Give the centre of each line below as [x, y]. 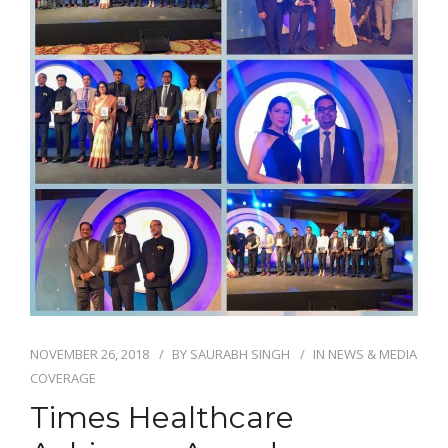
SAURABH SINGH [240, 354]
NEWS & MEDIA [372, 354]
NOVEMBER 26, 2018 [89, 354]
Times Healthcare [162, 418]
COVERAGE [63, 378]
